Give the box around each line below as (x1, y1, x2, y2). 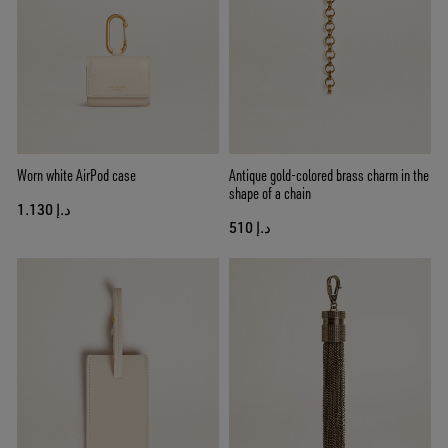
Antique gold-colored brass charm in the (229, 164, 429, 185)
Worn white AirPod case (17, 164, 136, 185)
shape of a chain (229, 182, 311, 203)
